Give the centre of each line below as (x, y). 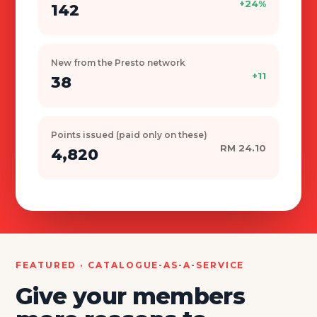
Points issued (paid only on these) (129, 134)
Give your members (131, 296)
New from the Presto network (118, 62)
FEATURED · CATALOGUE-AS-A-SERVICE (130, 265)
